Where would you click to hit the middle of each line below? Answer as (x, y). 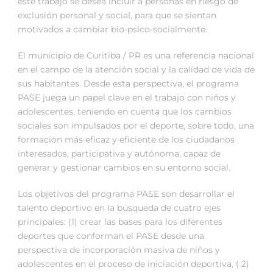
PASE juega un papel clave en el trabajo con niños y (127, 98)
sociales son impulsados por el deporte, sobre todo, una (136, 126)
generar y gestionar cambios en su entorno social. (124, 168)
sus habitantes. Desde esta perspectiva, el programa (128, 84)
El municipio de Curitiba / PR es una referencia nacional (136, 56)
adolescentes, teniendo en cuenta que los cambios (125, 112)
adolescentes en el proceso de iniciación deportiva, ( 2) (133, 264)
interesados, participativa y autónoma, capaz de (119, 154)
